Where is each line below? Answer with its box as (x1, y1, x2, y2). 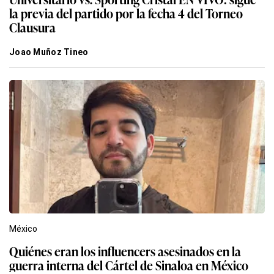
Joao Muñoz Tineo (9, 46, 89, 57)
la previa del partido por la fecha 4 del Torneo (9, 3, 243, 22)
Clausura (9, 17, 56, 36)
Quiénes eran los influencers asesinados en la (9, 241, 241, 260)
